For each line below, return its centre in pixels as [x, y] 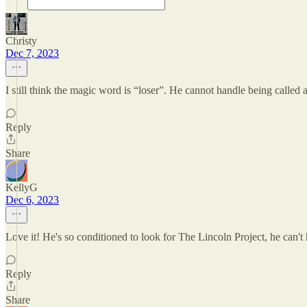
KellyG [22, 187]
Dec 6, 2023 [32, 200]
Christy [21, 41]
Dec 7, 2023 [32, 53]
